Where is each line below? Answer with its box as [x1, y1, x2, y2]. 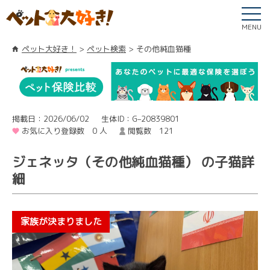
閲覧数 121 [127, 125, 174, 136]
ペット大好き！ [22, 43, 77, 54]
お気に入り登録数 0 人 [22, 125, 107, 136]
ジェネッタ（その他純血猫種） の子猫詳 [12, 152, 254, 171]
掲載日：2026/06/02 [12, 113, 89, 124]
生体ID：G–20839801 [101, 113, 180, 124]
